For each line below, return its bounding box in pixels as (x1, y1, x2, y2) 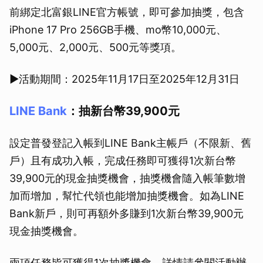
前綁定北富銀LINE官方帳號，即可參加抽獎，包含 (9, 6, 244, 19)
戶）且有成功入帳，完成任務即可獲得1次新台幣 (9, 154, 236, 167)
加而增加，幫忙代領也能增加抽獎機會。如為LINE (9, 190, 244, 203)
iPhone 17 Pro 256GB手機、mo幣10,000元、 (9, 23, 227, 36)
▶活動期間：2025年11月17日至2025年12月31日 (9, 73, 240, 86)
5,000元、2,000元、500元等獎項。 (9, 41, 181, 54)
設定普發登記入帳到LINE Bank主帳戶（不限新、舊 (9, 137, 251, 150)
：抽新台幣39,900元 (67, 104, 180, 119)
